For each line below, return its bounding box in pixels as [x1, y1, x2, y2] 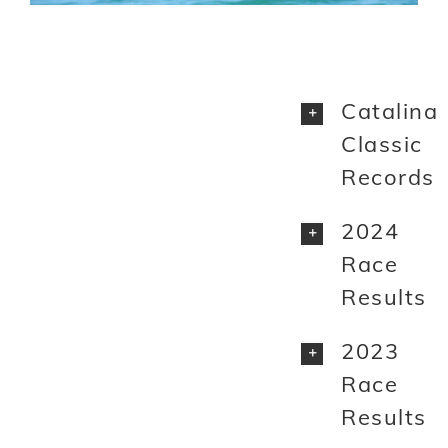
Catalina [341, 97, 438, 126]
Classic [341, 130, 423, 159]
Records [341, 163, 435, 192]
